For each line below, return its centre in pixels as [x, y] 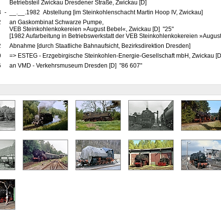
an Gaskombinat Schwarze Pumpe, [56, 22]
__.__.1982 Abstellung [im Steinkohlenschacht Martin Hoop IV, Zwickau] [106, 12]
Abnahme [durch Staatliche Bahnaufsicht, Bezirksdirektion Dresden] [100, 46]
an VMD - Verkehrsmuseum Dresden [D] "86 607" [76, 66]
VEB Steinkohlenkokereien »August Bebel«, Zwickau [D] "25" [92, 29]
